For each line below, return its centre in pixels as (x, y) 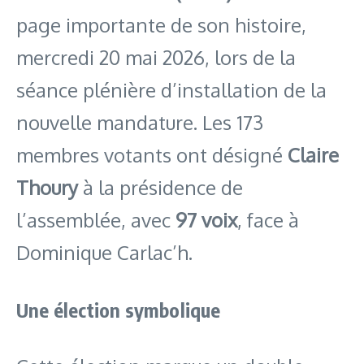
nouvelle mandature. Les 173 (140, 122)
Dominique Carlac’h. (104, 252)
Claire (313, 154)
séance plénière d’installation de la (171, 89)
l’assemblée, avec (96, 219)
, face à (268, 219)
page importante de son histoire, (161, 24)
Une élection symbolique (119, 309)
